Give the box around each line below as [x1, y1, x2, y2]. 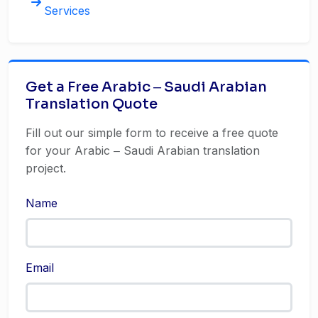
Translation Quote [26, 95, 158, 113]
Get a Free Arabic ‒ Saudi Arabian [26, 78, 267, 96]
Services [44, 4, 90, 18]
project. [26, 161, 66, 175]
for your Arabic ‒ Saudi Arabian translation [26, 143, 260, 158]
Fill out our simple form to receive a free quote [26, 126, 278, 140]
